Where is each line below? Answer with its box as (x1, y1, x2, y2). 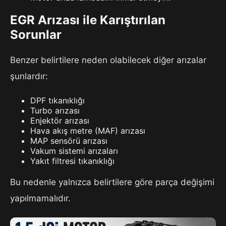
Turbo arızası (30, 105, 80, 116)
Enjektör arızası (30, 115, 89, 126)
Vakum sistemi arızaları (30, 145, 118, 156)
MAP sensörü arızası (30, 135, 107, 146)
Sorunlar (10, 27, 62, 42)
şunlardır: (10, 71, 48, 81)
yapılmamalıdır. (10, 193, 71, 203)
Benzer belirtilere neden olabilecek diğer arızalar (10, 54, 206, 65)
